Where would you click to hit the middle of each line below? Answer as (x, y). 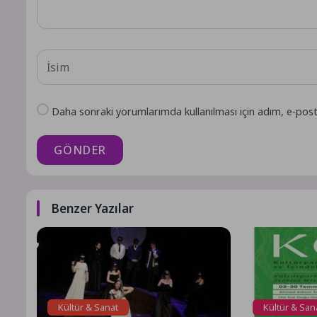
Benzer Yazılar (92, 208)
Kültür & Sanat (88, 307)
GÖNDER (80, 150)
